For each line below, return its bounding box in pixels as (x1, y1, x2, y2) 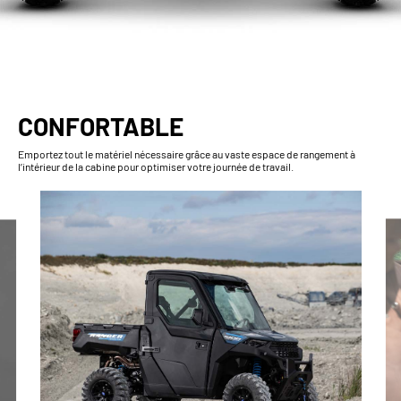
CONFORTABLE (18, 111, 183, 142)
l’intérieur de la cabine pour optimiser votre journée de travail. (18, 160, 294, 174)
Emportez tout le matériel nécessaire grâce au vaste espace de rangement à (18, 148, 355, 161)
